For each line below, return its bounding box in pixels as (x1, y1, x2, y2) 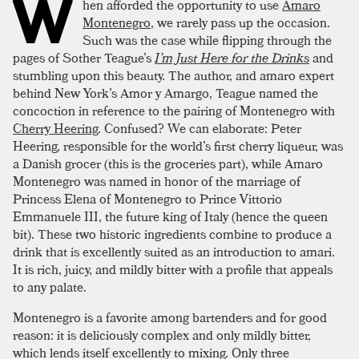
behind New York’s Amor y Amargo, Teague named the (13, 83, 318, 104)
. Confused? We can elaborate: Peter (98, 118, 301, 139)
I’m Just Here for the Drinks (155, 47, 309, 69)
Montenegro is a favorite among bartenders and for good (13, 307, 327, 329)
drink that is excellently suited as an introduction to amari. (13, 241, 335, 263)
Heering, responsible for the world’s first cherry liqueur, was (13, 135, 343, 157)
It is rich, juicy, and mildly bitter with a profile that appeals (13, 259, 333, 280)
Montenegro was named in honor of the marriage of (13, 171, 301, 192)
